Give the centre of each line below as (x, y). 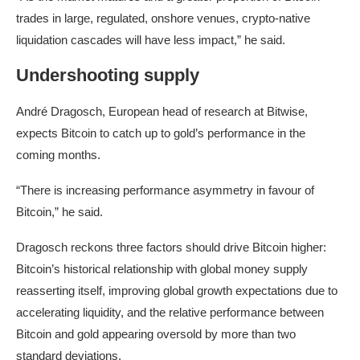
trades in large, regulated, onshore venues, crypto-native (163, 18)
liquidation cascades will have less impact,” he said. (151, 40)
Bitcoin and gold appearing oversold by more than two (156, 334)
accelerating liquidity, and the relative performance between (170, 313)
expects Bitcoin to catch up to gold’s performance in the (161, 133)
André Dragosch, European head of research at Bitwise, (162, 112)
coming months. (58, 155)
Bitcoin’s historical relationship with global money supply (162, 269)
